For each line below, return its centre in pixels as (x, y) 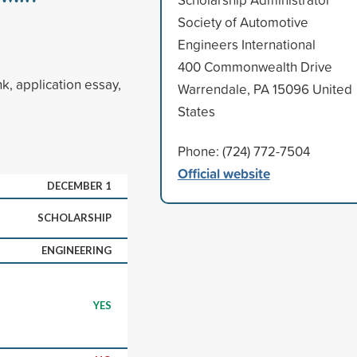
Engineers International (246, 44)
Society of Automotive (243, 22)
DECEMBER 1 (79, 185)
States (196, 111)
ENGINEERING (76, 250)
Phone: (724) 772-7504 (243, 151)
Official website (224, 173)
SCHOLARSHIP (75, 217)
